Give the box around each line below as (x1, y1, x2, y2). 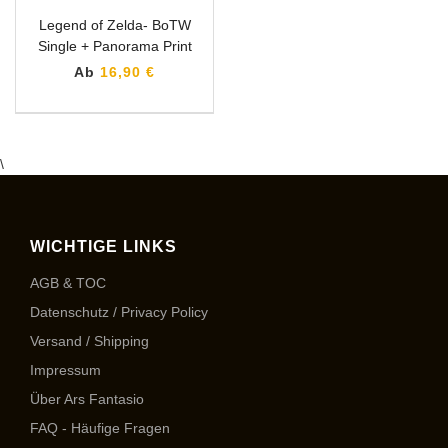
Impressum (30, 362, 101, 378)
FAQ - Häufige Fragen (30, 420, 170, 436)
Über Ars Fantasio (30, 391, 144, 407)
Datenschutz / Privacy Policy (30, 304, 208, 320)
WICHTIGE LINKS (30, 238, 177, 255)
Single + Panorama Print (37, 38, 192, 54)
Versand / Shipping (30, 333, 149, 349)
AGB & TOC (30, 275, 106, 291)
